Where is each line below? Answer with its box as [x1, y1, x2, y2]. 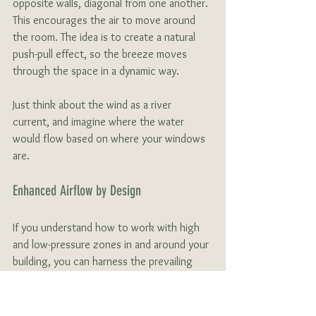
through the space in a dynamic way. [13, 63, 182, 78]
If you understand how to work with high [13, 220, 202, 234]
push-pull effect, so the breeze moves [13, 47, 190, 61]
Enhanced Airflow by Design [13, 181, 141, 199]
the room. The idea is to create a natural [13, 30, 198, 44]
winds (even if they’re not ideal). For [13, 271, 181, 285]
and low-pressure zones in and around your [13, 237, 212, 251]
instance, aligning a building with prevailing [13, 288, 210, 302]
